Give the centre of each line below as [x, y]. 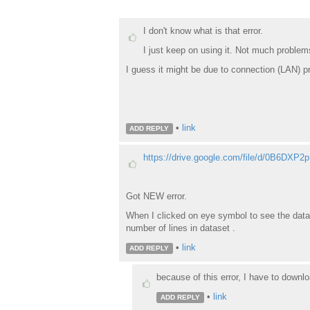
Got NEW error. [156, 196]
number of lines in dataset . [180, 228]
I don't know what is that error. [203, 31]
